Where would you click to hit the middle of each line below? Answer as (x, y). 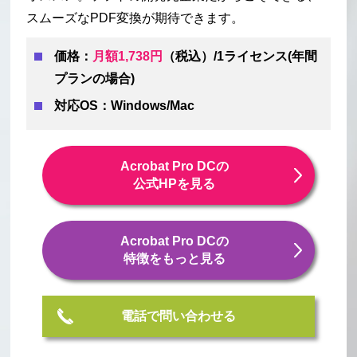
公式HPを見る (175, 184)
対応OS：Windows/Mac (125, 106)
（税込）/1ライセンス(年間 (240, 57)
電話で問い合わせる (178, 316)
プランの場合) (95, 79)
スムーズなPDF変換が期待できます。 (135, 18)
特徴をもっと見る (174, 259)
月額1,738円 (128, 57)
